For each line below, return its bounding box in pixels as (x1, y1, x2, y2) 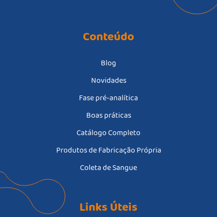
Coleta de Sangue (80, 162, 137, 173)
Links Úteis (79, 199, 138, 216)
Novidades (91, 75, 126, 86)
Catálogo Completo (77, 127, 140, 139)
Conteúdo (83, 28, 134, 45)
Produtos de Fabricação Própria (56, 144, 161, 156)
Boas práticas (86, 109, 131, 121)
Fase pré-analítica (79, 92, 138, 104)
